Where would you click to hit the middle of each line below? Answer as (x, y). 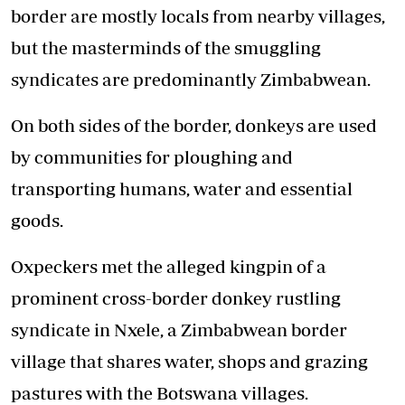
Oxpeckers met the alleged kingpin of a (169, 267)
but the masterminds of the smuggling (166, 48)
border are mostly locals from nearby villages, (198, 16)
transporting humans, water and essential (182, 189)
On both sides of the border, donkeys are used (194, 126)
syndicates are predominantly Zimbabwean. (191, 80)
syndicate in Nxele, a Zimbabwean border (179, 330)
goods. (37, 221)
